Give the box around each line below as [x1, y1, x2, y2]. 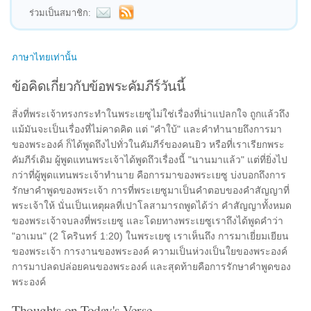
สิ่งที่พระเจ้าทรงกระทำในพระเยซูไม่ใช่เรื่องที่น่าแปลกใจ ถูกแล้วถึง [12, 108, 290, 119]
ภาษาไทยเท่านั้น [12, 52, 78, 62]
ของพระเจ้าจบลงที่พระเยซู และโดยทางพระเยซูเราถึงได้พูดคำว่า [12, 215, 284, 226]
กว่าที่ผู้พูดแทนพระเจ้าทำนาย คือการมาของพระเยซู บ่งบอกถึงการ [12, 169, 287, 180]
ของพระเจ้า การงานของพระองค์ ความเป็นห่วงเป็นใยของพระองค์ [12, 246, 288, 257]
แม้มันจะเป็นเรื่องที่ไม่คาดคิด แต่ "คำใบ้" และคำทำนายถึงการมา [12, 124, 283, 135]
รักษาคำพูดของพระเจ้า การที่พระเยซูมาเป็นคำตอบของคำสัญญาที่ [12, 185, 290, 196]
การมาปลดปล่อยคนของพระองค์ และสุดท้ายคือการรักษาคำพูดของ [12, 261, 292, 272]
